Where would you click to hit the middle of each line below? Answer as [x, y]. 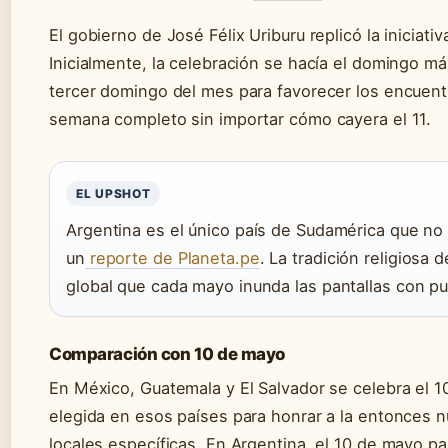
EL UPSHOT [113, 193]
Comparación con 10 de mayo [167, 353]
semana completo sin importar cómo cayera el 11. [240, 118]
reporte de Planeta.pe [172, 257]
